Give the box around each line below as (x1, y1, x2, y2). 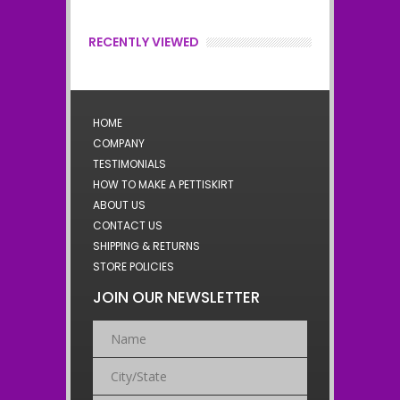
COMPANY (93, 136, 145, 152)
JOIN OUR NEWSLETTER (93, 287, 260, 309)
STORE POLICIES (93, 259, 174, 275)
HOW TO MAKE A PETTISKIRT (93, 177, 234, 193)
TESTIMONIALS (93, 156, 166, 172)
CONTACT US (93, 218, 162, 234)
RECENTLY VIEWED (88, 33, 199, 52)
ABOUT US (93, 197, 146, 213)
